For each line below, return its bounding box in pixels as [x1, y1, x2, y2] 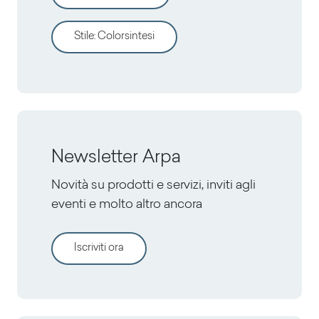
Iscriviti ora [74, 242, 124, 253]
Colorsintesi [98, 31, 155, 42]
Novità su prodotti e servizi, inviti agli [51, 179, 256, 192]
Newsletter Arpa [51, 148, 181, 167]
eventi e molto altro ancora [51, 198, 202, 211]
